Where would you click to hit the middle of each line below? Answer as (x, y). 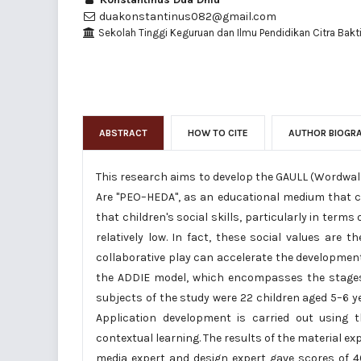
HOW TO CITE (218, 133)
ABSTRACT (123, 133)
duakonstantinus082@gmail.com (187, 17)
